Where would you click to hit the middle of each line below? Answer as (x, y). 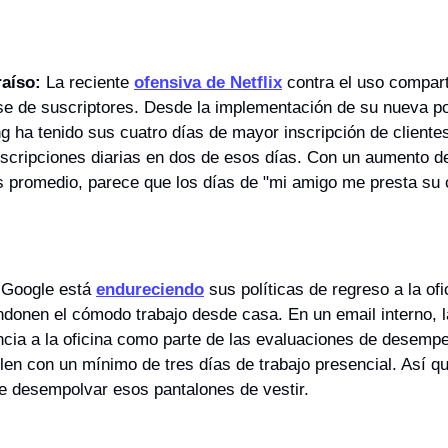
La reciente (87, 83)
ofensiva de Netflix (208, 83)
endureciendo (150, 290)
